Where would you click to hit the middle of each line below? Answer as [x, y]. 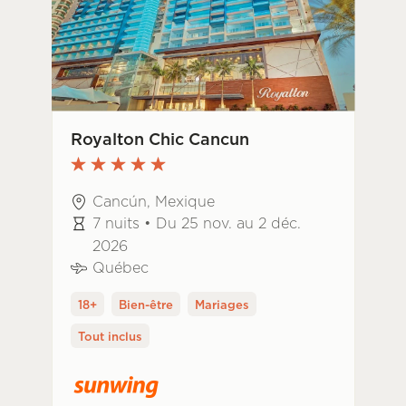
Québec [120, 267]
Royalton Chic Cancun [159, 139]
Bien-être [145, 304]
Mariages [222, 304]
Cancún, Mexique [153, 201]
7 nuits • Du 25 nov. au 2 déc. [196, 222]
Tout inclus [110, 336]
